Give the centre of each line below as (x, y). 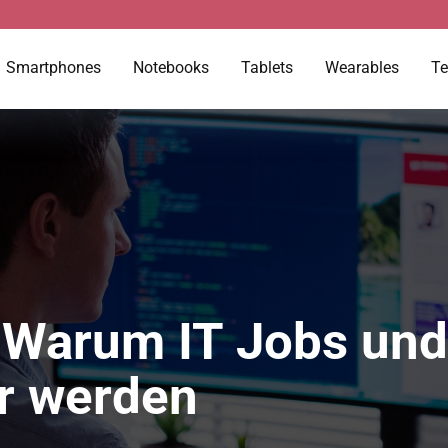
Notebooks (171, 67)
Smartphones (53, 67)
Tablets (267, 67)
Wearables (362, 67)
